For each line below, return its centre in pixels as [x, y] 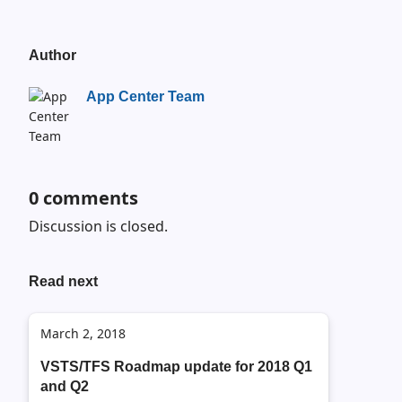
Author [52, 55]
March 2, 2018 [83, 333]
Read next [63, 281]
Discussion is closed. [98, 226]
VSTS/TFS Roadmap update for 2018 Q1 [176, 367]
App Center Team [145, 96]
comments [88, 198]
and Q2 [65, 386]
